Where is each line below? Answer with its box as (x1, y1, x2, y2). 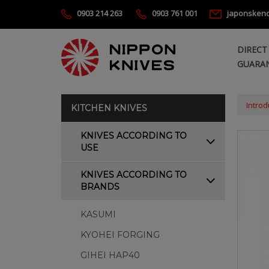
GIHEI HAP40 (80, 250, 140, 261)
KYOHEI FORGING (80, 229, 160, 240)
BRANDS (80, 181, 119, 192)
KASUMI (80, 209, 116, 220)
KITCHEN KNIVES (71, 103, 147, 113)
